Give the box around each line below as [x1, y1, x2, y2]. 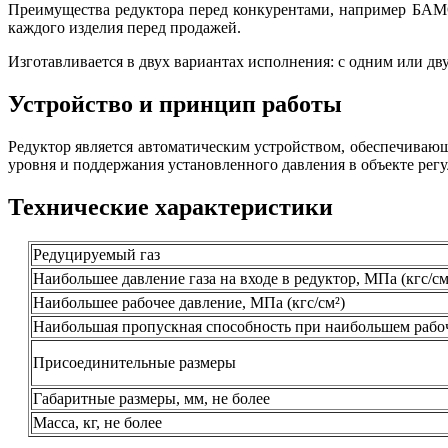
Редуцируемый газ [33, 245, 160, 263]
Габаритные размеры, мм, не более [33, 389, 270, 407]
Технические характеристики [8, 193, 333, 220]
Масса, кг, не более [33, 413, 162, 431]
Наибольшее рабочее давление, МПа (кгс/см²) [33, 293, 345, 311]
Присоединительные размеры [33, 353, 236, 371]
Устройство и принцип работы [8, 91, 342, 118]
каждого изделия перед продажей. [8, 19, 241, 37]
